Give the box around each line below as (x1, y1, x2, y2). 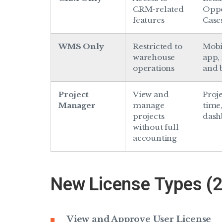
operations (133, 63, 175, 73)
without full (133, 122, 179, 132)
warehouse (133, 52, 175, 62)
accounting (133, 133, 177, 143)
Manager (58, 100, 96, 110)
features (133, 15, 165, 25)
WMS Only (58, 41, 104, 51)
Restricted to (133, 41, 182, 51)
